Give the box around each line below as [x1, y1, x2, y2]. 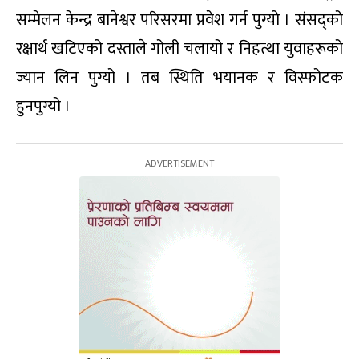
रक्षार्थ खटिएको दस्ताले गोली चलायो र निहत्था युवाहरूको [16, 35, 343, 63]
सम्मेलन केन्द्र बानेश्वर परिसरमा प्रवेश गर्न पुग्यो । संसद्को [16, 6, 343, 34]
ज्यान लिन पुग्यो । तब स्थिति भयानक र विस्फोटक [16, 64, 343, 92]
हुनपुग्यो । [16, 93, 71, 121]
